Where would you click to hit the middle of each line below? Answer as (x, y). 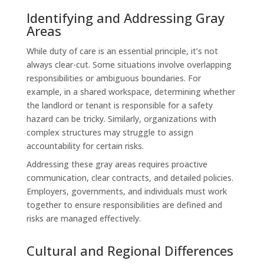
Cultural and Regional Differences (130, 250)
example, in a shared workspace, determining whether (131, 91)
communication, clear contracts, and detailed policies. (130, 177)
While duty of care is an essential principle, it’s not (122, 51)
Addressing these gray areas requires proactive (117, 164)
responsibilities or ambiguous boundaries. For (113, 78)
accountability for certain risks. (85, 146)
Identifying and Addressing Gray (125, 17)
